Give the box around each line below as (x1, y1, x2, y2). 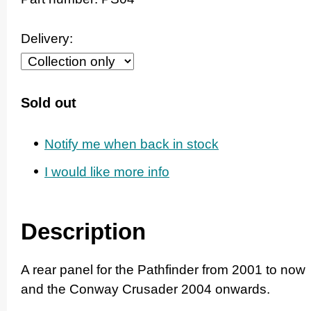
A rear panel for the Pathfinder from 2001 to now (21, 262, 305, 277)
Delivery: (21, 31, 73, 46)
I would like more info (44, 165, 169, 180)
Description (21, 219, 146, 244)
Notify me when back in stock (44, 136, 219, 151)
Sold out (21, 95, 76, 111)
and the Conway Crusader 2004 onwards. (21, 281, 274, 296)
